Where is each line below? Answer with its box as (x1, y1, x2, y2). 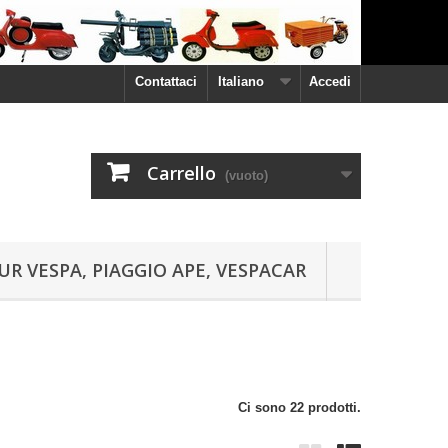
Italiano (218, 74, 264, 89)
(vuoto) (225, 168, 268, 183)
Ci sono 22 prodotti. (238, 399, 361, 415)
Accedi (309, 74, 351, 89)
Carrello (147, 161, 216, 185)
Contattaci (135, 74, 197, 89)
